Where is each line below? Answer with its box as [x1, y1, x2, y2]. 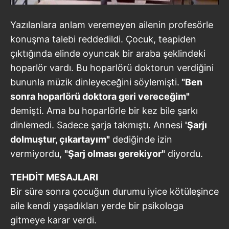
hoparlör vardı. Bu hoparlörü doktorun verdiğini [10, 62, 214, 73]
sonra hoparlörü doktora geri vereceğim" [10, 90, 190, 102]
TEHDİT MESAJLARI [10, 171, 98, 182]
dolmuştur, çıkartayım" [10, 133, 110, 145]
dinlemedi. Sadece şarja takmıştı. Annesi [10, 119, 185, 130]
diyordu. [165, 148, 203, 159]
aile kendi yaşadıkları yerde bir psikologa [10, 200, 184, 211]
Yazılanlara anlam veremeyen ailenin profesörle [10, 19, 213, 30]
